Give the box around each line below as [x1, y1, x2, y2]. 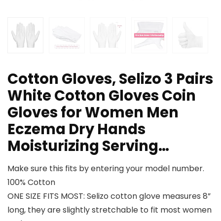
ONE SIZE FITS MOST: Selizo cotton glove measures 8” [7, 190, 211, 202]
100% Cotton [7, 177, 55, 188]
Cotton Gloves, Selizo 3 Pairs [7, 69, 213, 89]
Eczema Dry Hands [7, 119, 146, 140]
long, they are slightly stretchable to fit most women [7, 204, 212, 216]
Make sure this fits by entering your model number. [7, 163, 204, 175]
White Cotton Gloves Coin [7, 86, 196, 106]
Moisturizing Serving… [7, 136, 169, 156]
